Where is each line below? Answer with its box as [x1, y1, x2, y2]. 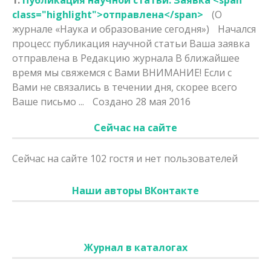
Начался [218, 22, 256, 36]
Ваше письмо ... [12, 94, 87, 108]
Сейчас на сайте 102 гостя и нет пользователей [12, 151, 238, 165]
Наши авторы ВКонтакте [72, 183, 199, 197]
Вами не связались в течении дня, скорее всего [12, 80, 237, 94]
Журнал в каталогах [83, 240, 188, 254]
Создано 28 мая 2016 [93, 94, 191, 108]
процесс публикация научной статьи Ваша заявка [12, 36, 250, 50]
